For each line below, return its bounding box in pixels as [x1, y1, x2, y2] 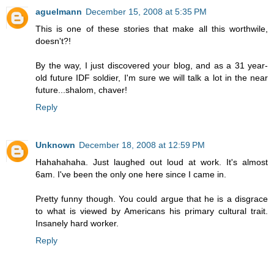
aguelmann [35, 6, 82, 17]
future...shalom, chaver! [35, 84, 127, 95]
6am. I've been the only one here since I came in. [35, 169, 226, 179]
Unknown [35, 139, 75, 150]
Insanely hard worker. [35, 218, 119, 228]
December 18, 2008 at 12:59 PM [79, 139, 205, 150]
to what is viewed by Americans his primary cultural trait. [35, 206, 268, 216]
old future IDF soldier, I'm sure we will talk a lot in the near [35, 72, 268, 83]
